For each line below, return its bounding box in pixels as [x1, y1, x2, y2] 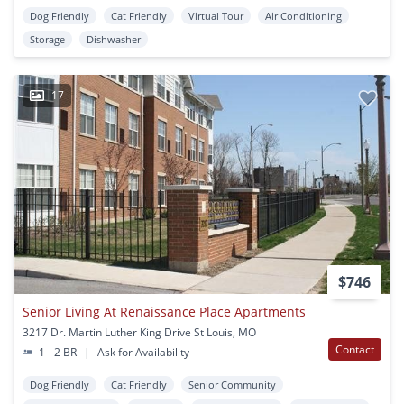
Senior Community [188, 377, 276, 391]
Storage [30, 32, 65, 46]
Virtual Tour [188, 8, 243, 23]
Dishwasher [87, 32, 141, 46]
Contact [335, 341, 374, 357]
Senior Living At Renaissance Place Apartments [23, 302, 306, 320]
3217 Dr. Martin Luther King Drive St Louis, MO [23, 324, 256, 340]
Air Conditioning [265, 8, 342, 23]
